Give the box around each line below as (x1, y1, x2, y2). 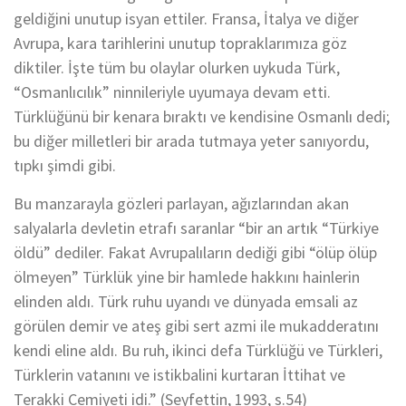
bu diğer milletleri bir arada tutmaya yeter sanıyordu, (14, 130, 369, 151)
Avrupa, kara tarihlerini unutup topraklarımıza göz (14, 33, 347, 53)
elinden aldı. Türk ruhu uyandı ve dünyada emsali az (14, 291, 358, 312)
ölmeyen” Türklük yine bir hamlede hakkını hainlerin (14, 266, 360, 287)
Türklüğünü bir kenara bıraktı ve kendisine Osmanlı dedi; (14, 106, 390, 127)
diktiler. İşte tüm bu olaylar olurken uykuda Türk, (14, 57, 340, 78)
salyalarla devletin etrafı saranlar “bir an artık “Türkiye (14, 217, 379, 238)
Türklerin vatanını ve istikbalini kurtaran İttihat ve (14, 364, 345, 385)
